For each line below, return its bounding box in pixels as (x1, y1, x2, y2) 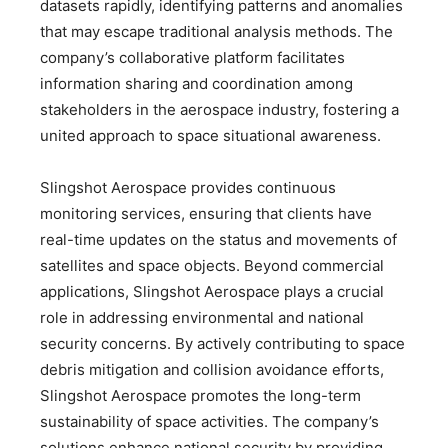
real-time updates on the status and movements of (40, 229, 397, 249)
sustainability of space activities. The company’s (40, 411, 379, 431)
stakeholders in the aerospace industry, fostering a (40, 99, 399, 119)
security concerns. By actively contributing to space (40, 333, 405, 353)
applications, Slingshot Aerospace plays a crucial (40, 281, 384, 301)
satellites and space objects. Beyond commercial (40, 255, 384, 275)
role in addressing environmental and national (40, 307, 364, 327)
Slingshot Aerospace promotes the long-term (40, 385, 361, 405)
